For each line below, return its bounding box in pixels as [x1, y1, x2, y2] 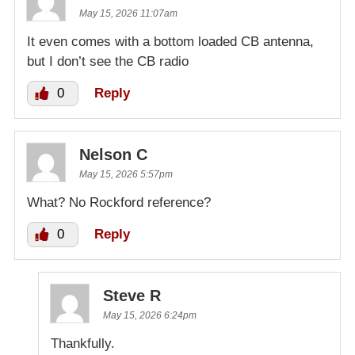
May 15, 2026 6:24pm [103, 309, 197, 321]
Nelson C [79, 145, 147, 163]
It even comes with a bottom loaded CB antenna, [27, 33, 314, 49]
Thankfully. [51, 335, 115, 351]
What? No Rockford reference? [27, 194, 211, 210]
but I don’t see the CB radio [27, 53, 189, 69]
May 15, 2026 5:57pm [79, 168, 173, 180]
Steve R [103, 286, 161, 304]
